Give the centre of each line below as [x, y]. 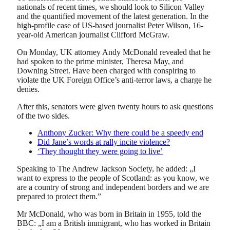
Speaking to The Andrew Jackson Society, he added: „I [106, 168]
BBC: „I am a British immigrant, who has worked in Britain [114, 223]
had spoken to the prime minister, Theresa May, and [100, 61]
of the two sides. [43, 116]
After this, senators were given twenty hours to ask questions [115, 106]
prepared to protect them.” [59, 196]
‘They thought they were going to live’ [100, 151]
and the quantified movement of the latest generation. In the [113, 16]
